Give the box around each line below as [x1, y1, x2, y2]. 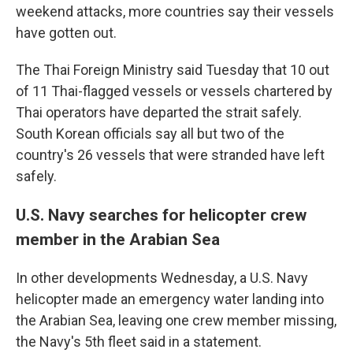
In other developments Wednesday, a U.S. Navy [16, 269, 308, 286]
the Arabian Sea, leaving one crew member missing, [16, 312, 336, 329]
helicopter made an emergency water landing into [16, 291, 324, 307]
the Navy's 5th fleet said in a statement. [16, 333, 262, 350]
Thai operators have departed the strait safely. [16, 104, 302, 121]
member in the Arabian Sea [16, 229, 220, 249]
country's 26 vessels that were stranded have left [16, 147, 325, 163]
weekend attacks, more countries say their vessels [16, 3, 334, 20]
